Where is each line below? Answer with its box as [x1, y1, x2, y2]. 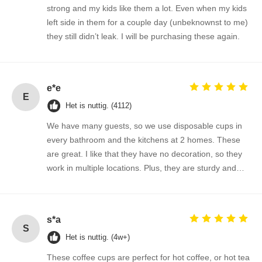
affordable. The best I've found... [47, 177, 167, 187]
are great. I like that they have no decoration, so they [47, 149, 242, 158]
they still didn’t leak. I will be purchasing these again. [47, 31, 240, 41]
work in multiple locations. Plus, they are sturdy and [47, 163, 236, 173]
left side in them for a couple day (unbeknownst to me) [47, 17, 248, 27]
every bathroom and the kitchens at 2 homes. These [47, 135, 240, 144]
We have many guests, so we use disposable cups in [47, 120, 242, 130]
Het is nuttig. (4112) [65, 101, 132, 110]
